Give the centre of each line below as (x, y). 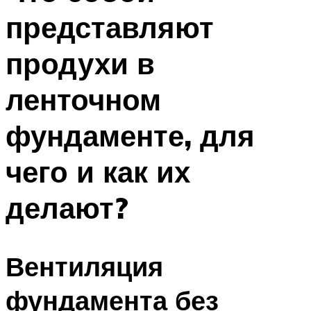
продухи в (80, 63)
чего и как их (98, 171)
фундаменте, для (130, 135)
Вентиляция (84, 267)
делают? (67, 207)
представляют (110, 27)
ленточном (83, 99)
